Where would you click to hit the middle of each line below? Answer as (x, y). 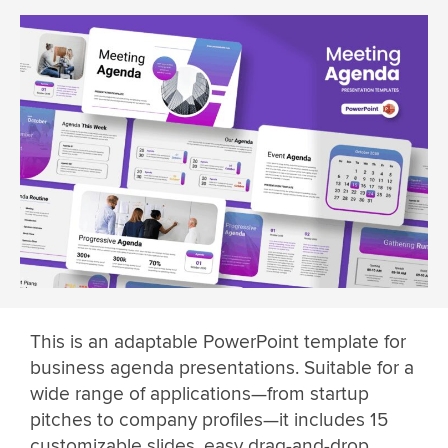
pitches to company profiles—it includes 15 (209, 419)
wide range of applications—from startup (199, 393)
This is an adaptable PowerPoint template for (218, 341)
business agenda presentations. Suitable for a (222, 367)
